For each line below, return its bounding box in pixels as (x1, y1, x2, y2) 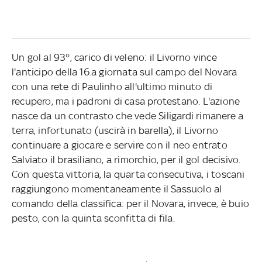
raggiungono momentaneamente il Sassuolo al (11, 182, 222, 195)
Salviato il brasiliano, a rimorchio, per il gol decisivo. (11, 153, 241, 166)
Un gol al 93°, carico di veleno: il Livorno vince (11, 51, 217, 63)
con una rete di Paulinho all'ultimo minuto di (11, 80, 212, 92)
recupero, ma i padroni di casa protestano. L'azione (11, 95, 240, 107)
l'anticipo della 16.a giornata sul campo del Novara (11, 65, 237, 78)
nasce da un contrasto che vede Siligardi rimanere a (11, 109, 244, 122)
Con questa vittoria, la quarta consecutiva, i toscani (11, 168, 245, 180)
